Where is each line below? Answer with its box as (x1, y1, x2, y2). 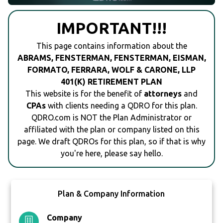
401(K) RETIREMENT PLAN (61, 77, 162, 87)
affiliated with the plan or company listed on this (23, 125, 200, 134)
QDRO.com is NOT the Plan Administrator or (31, 113, 192, 122)
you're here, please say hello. (60, 149, 163, 158)
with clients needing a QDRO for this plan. (45, 101, 197, 111)
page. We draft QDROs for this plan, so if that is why (17, 137, 206, 146)
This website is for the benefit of (25, 89, 144, 99)
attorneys (144, 89, 182, 99)
